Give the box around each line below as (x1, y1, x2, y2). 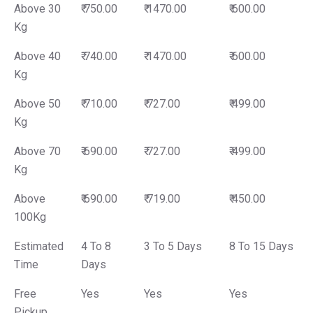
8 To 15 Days (229, 240, 293, 254)
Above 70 (14, 145, 61, 159)
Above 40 (14, 50, 61, 64)
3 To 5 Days (144, 240, 202, 254)
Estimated (14, 240, 64, 254)
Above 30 (14, 2, 61, 16)
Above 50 (14, 97, 61, 111)
